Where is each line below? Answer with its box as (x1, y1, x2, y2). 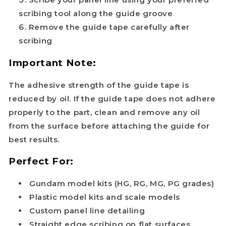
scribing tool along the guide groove (19, 9, 173, 19)
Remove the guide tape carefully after (28, 22, 190, 32)
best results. (9, 134, 60, 144)
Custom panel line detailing (29, 206, 145, 216)
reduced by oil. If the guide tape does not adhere (9, 93, 216, 103)
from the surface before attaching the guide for (9, 121, 210, 131)
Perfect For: (9, 155, 74, 167)
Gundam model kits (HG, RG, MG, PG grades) (29, 179, 214, 189)
